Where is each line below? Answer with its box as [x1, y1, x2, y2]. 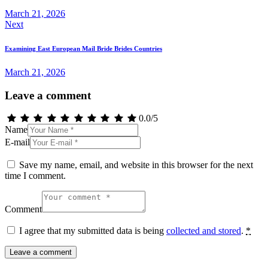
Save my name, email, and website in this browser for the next [19, 160, 253, 170]
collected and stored [166, 226, 241, 236]
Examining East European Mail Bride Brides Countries [5, 44, 162, 52]
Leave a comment [5, 89, 91, 102]
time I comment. [5, 170, 66, 181]
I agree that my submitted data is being [19, 226, 166, 236]
